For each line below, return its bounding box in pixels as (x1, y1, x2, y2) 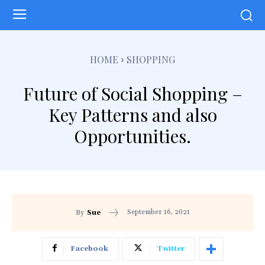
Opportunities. (74, 124, 191, 148)
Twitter (156, 244, 185, 254)
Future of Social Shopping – (22, 81, 243, 105)
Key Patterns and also (48, 102, 217, 127)
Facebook (70, 244, 108, 254)
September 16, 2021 (127, 208, 190, 217)
